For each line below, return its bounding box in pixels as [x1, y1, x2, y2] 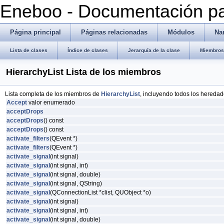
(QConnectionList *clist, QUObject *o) [50, 189, 151, 196]
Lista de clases [10, 47, 47, 53]
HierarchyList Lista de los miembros [6, 67, 161, 77]
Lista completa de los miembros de [5, 90, 101, 97]
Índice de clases [67, 47, 108, 53]
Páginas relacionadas [81, 28, 147, 36]
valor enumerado [27, 99, 75, 106]
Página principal [10, 28, 61, 36]
